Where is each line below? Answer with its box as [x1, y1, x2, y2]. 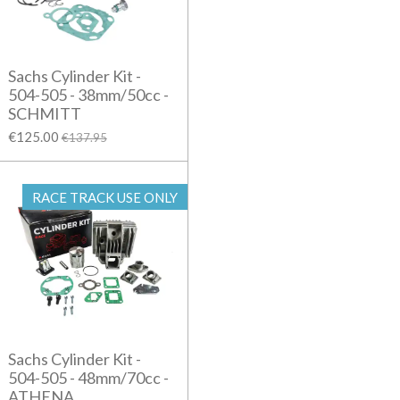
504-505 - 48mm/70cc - [7, 368, 169, 388]
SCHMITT [7, 104, 81, 124]
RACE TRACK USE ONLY [31, 188, 178, 205]
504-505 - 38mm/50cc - [7, 85, 169, 105]
